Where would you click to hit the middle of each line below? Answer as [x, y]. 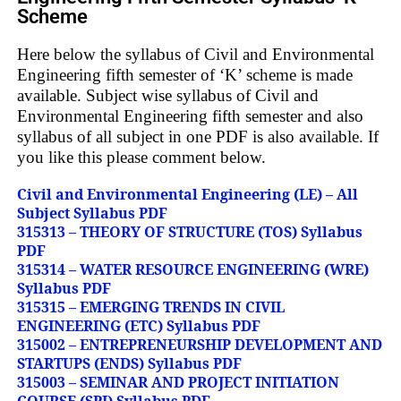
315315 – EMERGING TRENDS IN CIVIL [150, 307]
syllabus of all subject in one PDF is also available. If [197, 136]
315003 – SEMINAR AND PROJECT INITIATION [178, 382]
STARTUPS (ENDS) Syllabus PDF [129, 363]
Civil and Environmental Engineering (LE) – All [187, 194]
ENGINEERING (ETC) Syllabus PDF [138, 325]
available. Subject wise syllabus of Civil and [167, 95]
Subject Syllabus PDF [92, 213]
